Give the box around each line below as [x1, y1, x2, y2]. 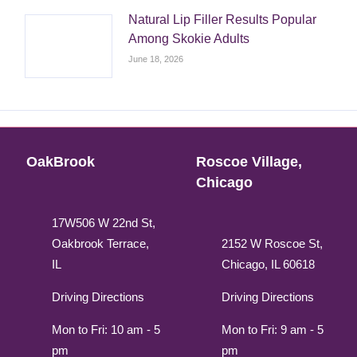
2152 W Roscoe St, [221, 237, 323, 251]
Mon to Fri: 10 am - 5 [52, 323, 161, 337]
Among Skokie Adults [128, 32, 250, 46]
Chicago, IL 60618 [221, 257, 315, 272]
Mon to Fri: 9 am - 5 [221, 323, 324, 337]
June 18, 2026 [128, 54, 184, 65]
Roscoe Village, [195, 154, 302, 171]
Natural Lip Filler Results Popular [128, 13, 317, 27]
